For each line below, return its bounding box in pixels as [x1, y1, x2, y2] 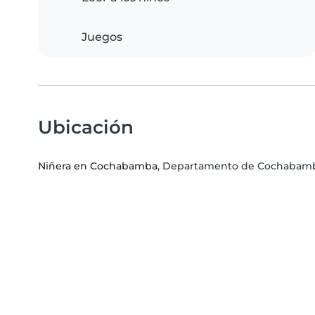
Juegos [82, 30, 122, 44]
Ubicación [38, 116, 134, 139]
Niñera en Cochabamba [38, 160, 157, 173]
